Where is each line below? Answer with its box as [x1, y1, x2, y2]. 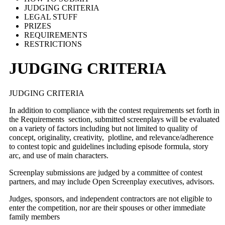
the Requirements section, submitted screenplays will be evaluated [9, 115, 219, 124]
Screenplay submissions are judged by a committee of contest [9, 168, 202, 177]
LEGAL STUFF [24, 12, 77, 21]
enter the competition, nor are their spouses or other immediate [9, 203, 205, 212]
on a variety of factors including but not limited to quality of [9, 124, 197, 133]
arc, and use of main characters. [9, 151, 115, 160]
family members [9, 212, 60, 221]
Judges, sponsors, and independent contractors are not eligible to [9, 194, 212, 203]
